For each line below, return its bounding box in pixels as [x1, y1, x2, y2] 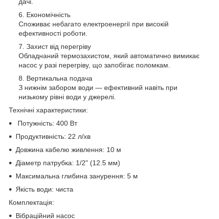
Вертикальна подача [26, 74, 92, 83]
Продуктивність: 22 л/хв [16, 132, 90, 141]
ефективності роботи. [19, 29, 88, 38]
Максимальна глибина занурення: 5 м [16, 172, 138, 180]
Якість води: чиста [16, 185, 73, 194]
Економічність [26, 11, 70, 19]
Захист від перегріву [26, 43, 91, 51]
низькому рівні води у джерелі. [19, 93, 116, 101]
